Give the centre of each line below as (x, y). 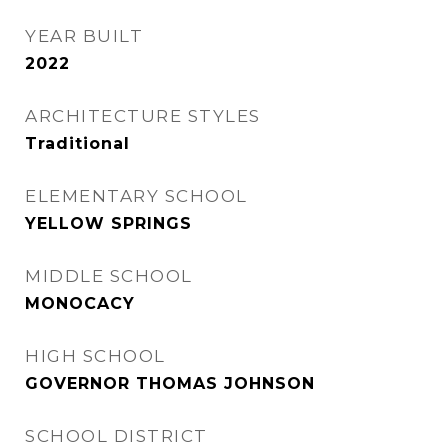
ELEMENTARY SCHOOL (136, 196)
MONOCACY (80, 303)
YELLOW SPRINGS (108, 223)
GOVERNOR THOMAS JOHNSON (170, 383)
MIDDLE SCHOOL (109, 276)
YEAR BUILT (84, 36)
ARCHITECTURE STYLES (143, 116)
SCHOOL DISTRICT (116, 436)
